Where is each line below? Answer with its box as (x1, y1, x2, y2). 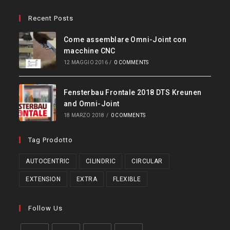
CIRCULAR (131, 157, 163, 165)
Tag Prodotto (28, 136, 73, 144)
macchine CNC (63, 47, 116, 55)
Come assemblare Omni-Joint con (63, 35, 186, 44)
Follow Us (28, 204, 63, 212)
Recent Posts (28, 14, 74, 22)
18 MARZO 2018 (63, 112, 105, 119)
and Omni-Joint (63, 100, 120, 108)
